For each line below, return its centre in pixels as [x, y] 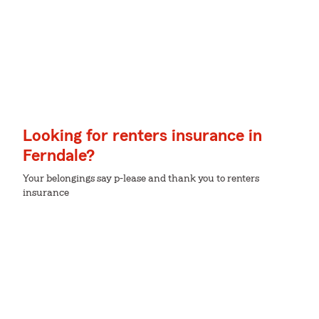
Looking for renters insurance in [142, 136]
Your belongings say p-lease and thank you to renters [141, 179]
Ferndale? [59, 156]
